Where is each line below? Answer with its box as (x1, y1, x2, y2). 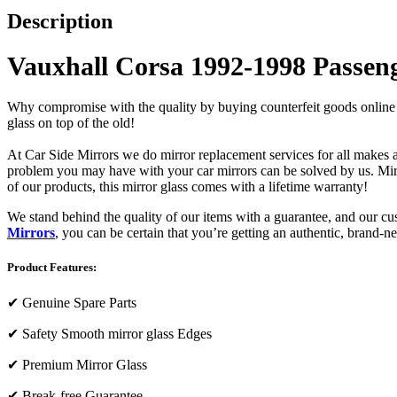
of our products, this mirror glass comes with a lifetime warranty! (7, 178, 371, 194)
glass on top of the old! (7, 114, 135, 130)
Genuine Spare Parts (22, 295, 136, 311)
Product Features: (7, 260, 97, 274)
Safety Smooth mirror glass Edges (22, 326, 212, 342)
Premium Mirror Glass (22, 357, 147, 373)
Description (7, 9, 113, 33)
